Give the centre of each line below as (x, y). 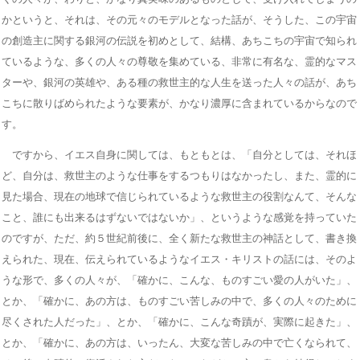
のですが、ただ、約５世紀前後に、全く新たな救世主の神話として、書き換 (179, 238)
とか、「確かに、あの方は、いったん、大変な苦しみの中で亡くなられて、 (179, 342)
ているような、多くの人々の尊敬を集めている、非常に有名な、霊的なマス (179, 61)
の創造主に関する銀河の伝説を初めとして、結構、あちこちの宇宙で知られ (179, 40)
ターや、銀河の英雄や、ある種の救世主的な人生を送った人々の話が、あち (179, 82)
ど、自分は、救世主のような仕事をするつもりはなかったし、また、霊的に (179, 175)
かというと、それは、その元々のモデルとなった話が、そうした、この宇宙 (179, 19)
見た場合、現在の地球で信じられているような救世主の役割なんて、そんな (179, 196)
